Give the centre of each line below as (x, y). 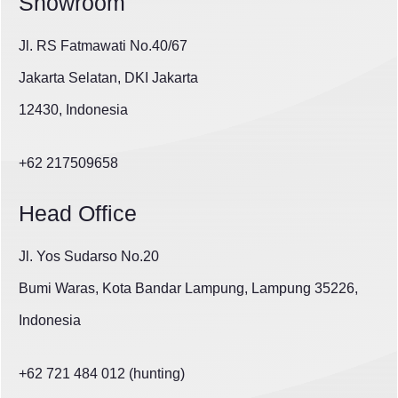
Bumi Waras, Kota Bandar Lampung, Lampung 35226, (188, 289)
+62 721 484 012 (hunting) (102, 374)
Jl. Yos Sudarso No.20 (89, 257)
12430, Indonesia (73, 110)
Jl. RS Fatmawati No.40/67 (103, 46)
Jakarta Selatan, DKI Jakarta (108, 78)
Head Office (78, 214)
